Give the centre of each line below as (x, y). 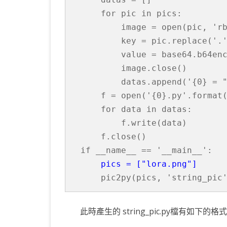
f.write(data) (134, 123)
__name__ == (126, 150)
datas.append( (134, 82)
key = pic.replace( (146, 41)
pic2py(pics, (124, 177)
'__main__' (182, 150)
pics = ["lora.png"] (149, 164)
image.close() (134, 68)
